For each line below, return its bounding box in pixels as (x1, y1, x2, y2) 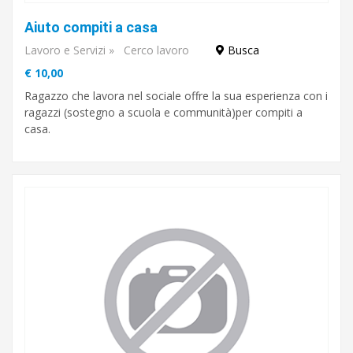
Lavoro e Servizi (24, 43, 106, 58)
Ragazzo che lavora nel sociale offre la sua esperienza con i (24, 88, 328, 103)
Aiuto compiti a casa (24, 19, 158, 35)
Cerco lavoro (124, 43, 189, 58)
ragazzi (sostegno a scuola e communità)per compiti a (24, 105, 303, 120)
